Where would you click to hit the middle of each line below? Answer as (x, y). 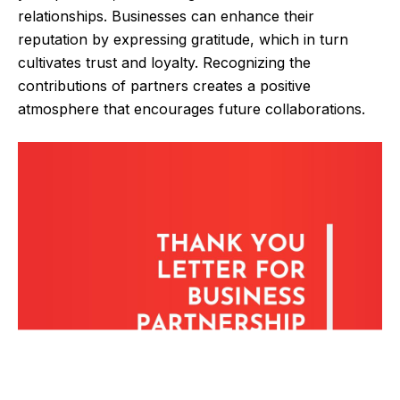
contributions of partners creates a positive (164, 86)
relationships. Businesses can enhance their (166, 17)
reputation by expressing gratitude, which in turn (183, 40)
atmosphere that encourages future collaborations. (192, 109)
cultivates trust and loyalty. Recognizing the (164, 63)
